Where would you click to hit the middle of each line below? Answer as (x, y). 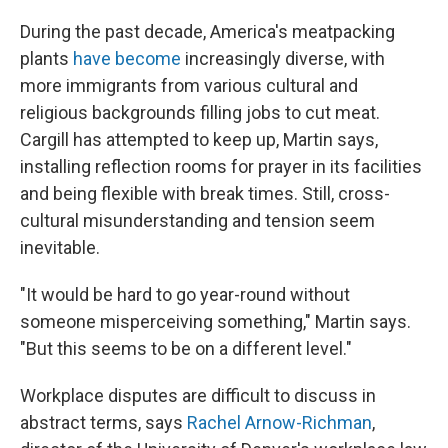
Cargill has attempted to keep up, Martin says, (199, 139)
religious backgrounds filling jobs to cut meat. (200, 112)
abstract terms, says (103, 422)
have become (127, 58)
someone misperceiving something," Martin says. (215, 321)
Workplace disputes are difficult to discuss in (198, 395)
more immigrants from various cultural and (189, 85)
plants (46, 58)
